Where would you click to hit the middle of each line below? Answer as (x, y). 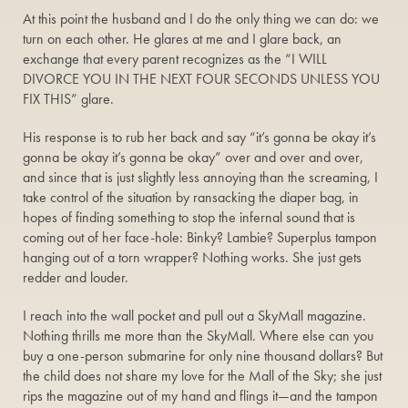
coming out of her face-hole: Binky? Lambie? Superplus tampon (200, 237)
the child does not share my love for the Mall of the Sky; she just (202, 376)
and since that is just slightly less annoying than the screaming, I (200, 177)
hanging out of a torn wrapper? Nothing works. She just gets (192, 257)
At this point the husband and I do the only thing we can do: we (201, 19)
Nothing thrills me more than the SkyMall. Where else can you (198, 336)
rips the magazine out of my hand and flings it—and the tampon (200, 396)
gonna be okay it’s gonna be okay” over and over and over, (193, 157)
